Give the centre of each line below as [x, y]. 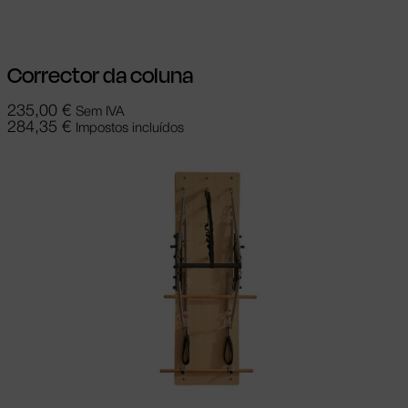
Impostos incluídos [130, 128]
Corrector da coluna [100, 75]
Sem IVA [100, 112]
